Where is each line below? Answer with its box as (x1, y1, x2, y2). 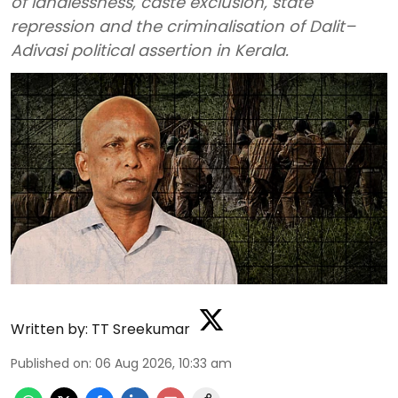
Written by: (11, 319, 88, 339)
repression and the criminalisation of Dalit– (11, 14, 355, 37)
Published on (11, 354, 89, 372)
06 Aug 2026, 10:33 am (95, 354, 232, 372)
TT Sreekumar (92, 319, 190, 339)
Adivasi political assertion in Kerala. (11, 38, 289, 61)
